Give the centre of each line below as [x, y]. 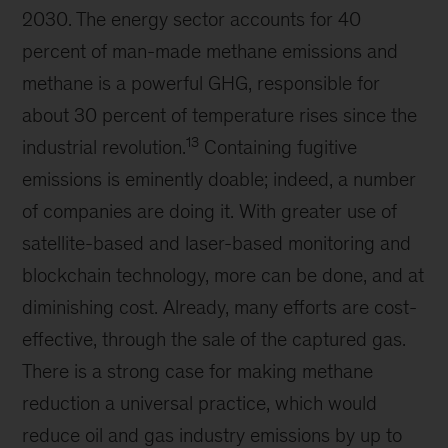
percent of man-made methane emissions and [210, 51]
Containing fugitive [278, 147]
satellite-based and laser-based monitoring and [217, 243]
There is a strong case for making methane [198, 371]
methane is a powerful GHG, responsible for [201, 83]
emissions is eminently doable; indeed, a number [219, 179]
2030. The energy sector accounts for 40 [192, 19]
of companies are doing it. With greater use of [210, 211]
